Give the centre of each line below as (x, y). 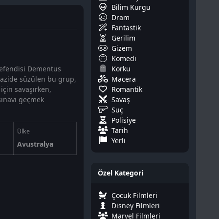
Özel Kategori (120, 173)
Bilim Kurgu (131, 7)
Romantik (127, 89)
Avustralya (35, 144)
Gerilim (123, 38)
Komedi (124, 58)
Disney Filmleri (136, 205)
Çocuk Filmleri (134, 195)
